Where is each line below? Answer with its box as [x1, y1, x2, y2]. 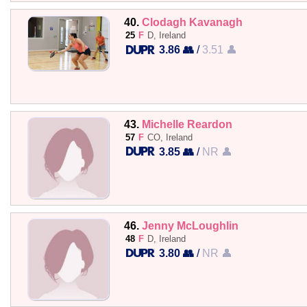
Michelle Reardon [141, 117, 232, 130]
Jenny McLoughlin [141, 219, 238, 232]
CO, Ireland [147, 132, 193, 143]
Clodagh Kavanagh [141, 16, 243, 29]
